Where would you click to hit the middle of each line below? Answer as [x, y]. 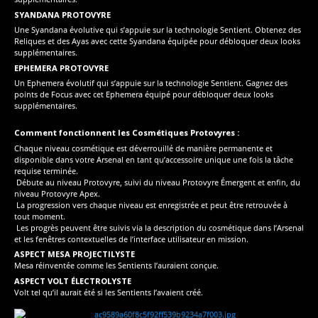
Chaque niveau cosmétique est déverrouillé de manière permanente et [143, 148]
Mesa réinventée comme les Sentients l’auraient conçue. [116, 265]
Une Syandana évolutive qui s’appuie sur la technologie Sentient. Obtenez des [158, 30]
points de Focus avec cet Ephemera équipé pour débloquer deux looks [144, 94]
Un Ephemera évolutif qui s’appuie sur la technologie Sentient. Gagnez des [151, 83]
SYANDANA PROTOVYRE [62, 14]
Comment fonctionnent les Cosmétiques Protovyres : [127, 132]
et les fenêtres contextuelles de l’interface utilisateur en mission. [131, 238]
